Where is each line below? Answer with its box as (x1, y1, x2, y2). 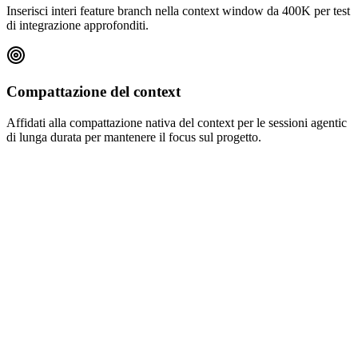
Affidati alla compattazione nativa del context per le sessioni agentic (6, 115, 347, 129)
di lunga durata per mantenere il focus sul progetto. (6, 129, 261, 144)
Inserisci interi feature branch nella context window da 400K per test (6, 4, 350, 18)
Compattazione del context (6, 83, 181, 101)
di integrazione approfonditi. (6, 18, 149, 33)
